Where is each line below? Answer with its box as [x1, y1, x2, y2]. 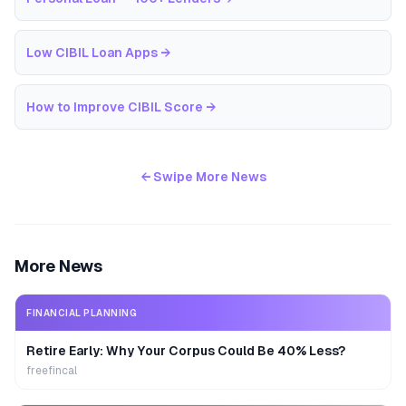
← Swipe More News [140, 169, 266, 184]
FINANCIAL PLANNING [26, 307, 137, 318]
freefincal [26, 364, 77, 377]
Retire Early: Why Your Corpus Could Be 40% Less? [26, 343, 345, 358]
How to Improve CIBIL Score [26, 100, 203, 114]
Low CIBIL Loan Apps [26, 45, 158, 60]
